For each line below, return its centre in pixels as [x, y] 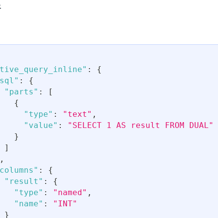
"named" [70, 193]
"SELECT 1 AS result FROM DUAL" [141, 126]
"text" [77, 114]
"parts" [21, 92]
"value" [41, 126]
